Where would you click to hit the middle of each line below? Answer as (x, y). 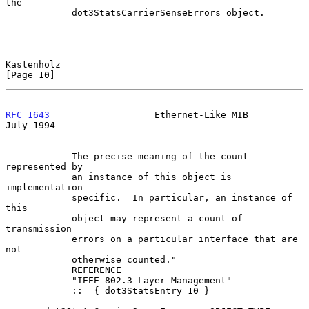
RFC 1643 (28, 114)
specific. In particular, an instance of (39, 197)
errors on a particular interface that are (39, 239)
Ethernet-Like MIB (149, 114)
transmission (39, 228)
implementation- (47, 187)
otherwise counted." (39, 259)
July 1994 (30, 125)
